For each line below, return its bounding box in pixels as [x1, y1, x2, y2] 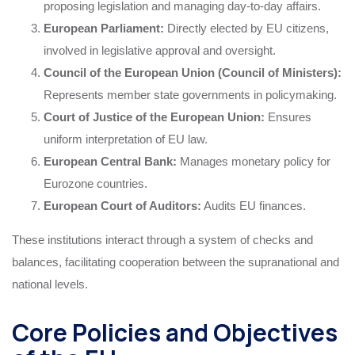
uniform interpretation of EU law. [44, 132, 208, 146]
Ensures [265, 109, 311, 124]
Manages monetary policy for [177, 154, 330, 168]
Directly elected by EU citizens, [164, 21, 329, 35]
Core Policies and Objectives [12, 315, 338, 349]
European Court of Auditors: [44, 198, 201, 212]
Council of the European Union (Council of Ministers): [44, 65, 342, 79]
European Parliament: [44, 21, 164, 35]
